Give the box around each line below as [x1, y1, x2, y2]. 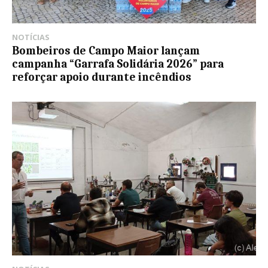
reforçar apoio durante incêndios [12, 71, 191, 84]
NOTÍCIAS [12, 32, 50, 43]
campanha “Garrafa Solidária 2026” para [12, 57, 224, 71]
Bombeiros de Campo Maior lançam [12, 44, 200, 58]
